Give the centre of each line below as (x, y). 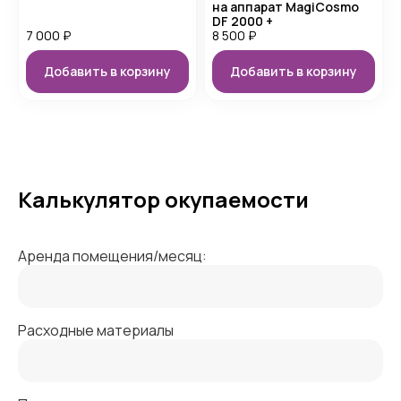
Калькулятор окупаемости (163, 199)
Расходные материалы (96, 330)
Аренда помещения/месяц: (112, 256)
